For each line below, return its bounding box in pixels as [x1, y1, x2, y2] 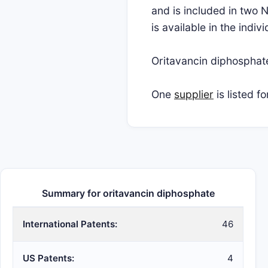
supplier [174, 88, 214, 100]
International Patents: [23, 218, 117, 230]
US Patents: [23, 252, 74, 264]
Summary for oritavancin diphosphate [41, 187, 215, 199]
